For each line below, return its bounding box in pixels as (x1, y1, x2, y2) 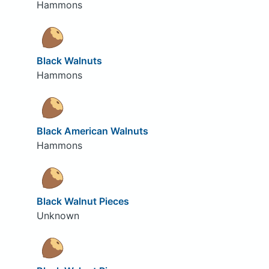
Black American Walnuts (36, 124, 148, 137)
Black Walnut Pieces (36, 195, 129, 207)
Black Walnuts (36, 55, 102, 67)
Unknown (36, 209, 79, 222)
